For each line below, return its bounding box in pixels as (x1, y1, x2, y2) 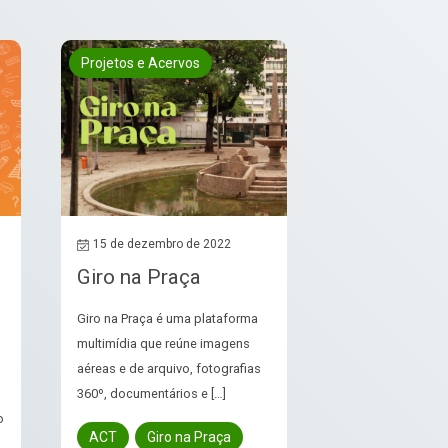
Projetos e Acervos (81, 54, 201, 71)
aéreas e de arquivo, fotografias (77, 361, 262, 377)
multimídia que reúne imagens (77, 336, 251, 352)
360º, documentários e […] (77, 386, 227, 402)
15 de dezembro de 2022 (93, 237, 232, 252)
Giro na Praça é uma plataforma (77, 311, 259, 327)
